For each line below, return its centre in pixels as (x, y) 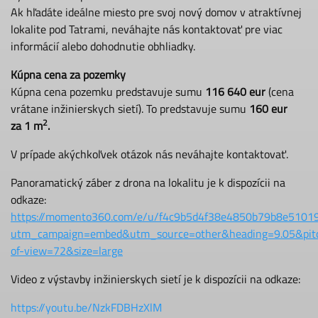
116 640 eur (235, 92)
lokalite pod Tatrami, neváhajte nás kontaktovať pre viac (147, 29)
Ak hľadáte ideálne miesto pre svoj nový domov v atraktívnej (156, 12)
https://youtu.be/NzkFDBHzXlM (86, 308)
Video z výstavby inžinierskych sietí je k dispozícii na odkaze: (157, 279)
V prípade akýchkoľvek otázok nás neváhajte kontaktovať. (151, 154)
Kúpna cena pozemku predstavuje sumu (108, 92)
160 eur (268, 109)
